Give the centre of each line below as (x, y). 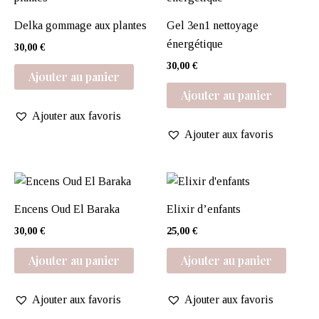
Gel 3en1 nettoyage (213, 25)
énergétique (195, 43)
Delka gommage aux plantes (80, 25)
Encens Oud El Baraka (67, 209)
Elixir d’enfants (204, 209)
